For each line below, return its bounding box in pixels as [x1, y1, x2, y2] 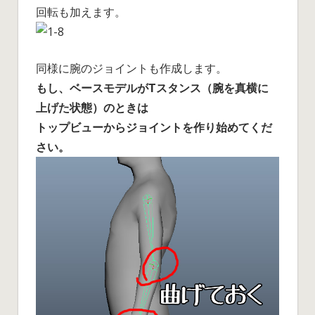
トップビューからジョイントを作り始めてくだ [36, 120, 272, 136]
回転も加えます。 [36, 4, 126, 20]
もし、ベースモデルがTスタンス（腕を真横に [36, 80, 269, 96]
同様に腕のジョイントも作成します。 [36, 60, 227, 77]
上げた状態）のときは [36, 100, 148, 116]
